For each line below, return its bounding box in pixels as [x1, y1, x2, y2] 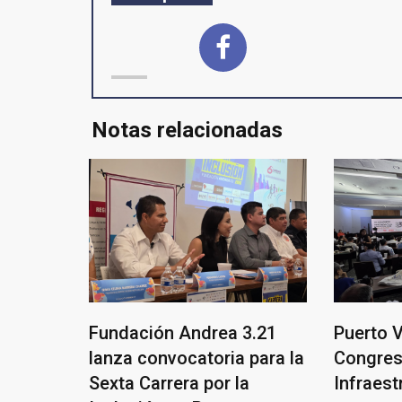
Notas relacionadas [92, 118, 283, 143]
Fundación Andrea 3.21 [89, 321, 276, 344]
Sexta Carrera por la [89, 371, 249, 394]
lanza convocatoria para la [89, 346, 304, 369]
